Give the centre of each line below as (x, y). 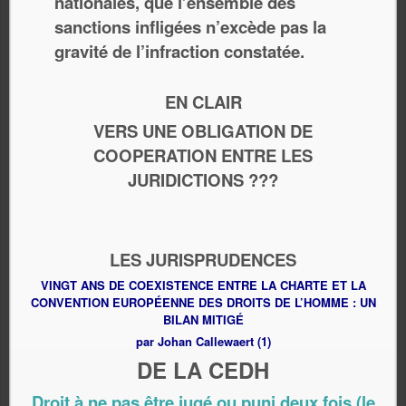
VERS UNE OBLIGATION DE (203, 131)
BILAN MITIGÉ (203, 319)
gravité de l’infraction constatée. (179, 51)
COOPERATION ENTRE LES (203, 155)
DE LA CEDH (203, 370)
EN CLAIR (203, 102)
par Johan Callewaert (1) (203, 341)
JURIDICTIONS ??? (203, 180)
